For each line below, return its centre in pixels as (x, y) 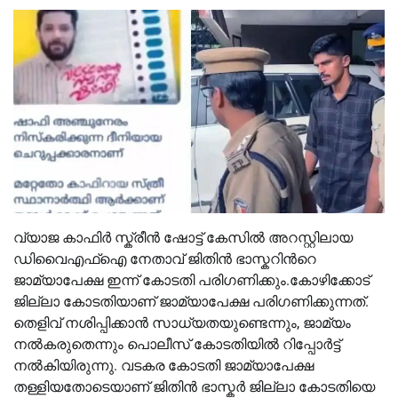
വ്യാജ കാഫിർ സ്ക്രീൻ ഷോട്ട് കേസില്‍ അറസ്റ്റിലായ (183, 237)
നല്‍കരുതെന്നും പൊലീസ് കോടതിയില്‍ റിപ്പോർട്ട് (177, 344)
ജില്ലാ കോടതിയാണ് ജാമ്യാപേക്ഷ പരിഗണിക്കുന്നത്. (191, 301)
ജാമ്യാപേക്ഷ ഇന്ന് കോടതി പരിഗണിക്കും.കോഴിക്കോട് (191, 280)
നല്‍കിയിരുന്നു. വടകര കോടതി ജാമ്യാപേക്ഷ (163, 365)
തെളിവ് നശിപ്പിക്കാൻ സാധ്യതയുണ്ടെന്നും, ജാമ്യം (182, 322)
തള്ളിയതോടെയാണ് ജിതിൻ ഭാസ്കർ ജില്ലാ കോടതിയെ (194, 386)
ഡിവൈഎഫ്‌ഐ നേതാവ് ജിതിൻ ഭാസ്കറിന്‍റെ (165, 259)
